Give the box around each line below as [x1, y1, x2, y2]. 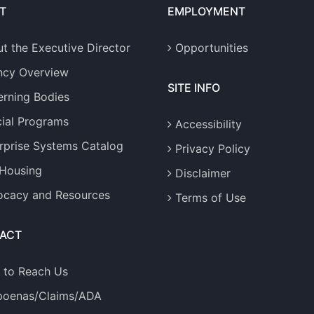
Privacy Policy [175, 142, 250, 156]
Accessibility [175, 117, 242, 132]
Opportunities [175, 41, 248, 55]
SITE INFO [168, 81, 220, 95]
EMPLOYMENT [168, 4, 245, 19]
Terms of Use [175, 191, 246, 205]
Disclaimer [175, 166, 231, 181]
